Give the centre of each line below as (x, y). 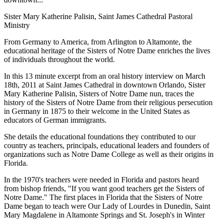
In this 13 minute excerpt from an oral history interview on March (105, 76)
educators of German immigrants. (55, 120)
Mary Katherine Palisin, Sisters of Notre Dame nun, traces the (99, 94)
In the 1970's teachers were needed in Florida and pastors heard (101, 180)
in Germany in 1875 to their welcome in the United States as (97, 111)
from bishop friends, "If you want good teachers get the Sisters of (104, 189)
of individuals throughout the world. (59, 60)
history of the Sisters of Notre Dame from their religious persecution (108, 103)
